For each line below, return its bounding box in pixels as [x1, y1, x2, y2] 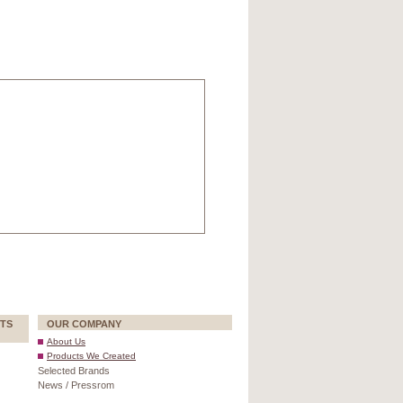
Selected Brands [38, 365, 110, 376]
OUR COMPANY [47, 318, 121, 329]
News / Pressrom [38, 380, 114, 390]
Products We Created [47, 351, 136, 361]
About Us [47, 336, 85, 346]
